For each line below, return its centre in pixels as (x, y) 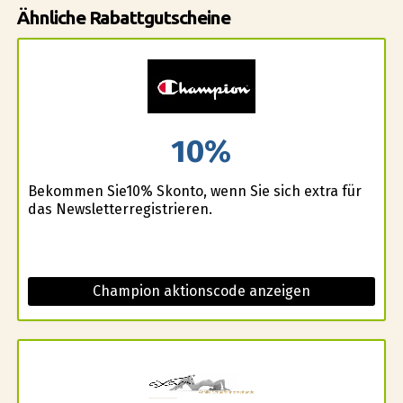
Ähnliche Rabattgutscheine (123, 17)
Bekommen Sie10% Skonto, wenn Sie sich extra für (194, 192)
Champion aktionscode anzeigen (201, 291)
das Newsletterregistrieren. (120, 210)
